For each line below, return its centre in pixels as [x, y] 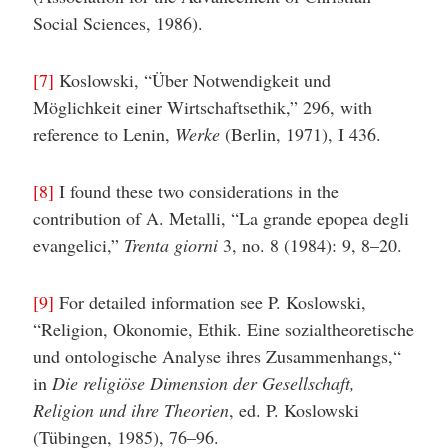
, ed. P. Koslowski [293, 410]
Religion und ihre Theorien [130, 410]
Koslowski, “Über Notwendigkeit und [192, 80]
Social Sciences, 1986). [117, 23]
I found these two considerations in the [196, 191]
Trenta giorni [170, 245]
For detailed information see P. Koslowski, [209, 302]
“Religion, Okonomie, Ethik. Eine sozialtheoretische [223, 329]
